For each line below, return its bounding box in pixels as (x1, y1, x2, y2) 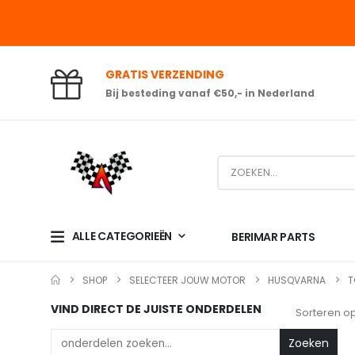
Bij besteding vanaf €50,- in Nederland (105, 86, 315, 101)
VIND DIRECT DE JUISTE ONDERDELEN (51, 300, 261, 317)
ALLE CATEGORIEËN (71, 228, 173, 245)
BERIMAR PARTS (231, 228, 315, 245)
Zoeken (288, 334, 329, 351)
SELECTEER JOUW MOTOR (129, 273, 246, 287)
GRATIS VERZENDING (105, 67, 224, 83)
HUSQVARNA (268, 273, 326, 287)
